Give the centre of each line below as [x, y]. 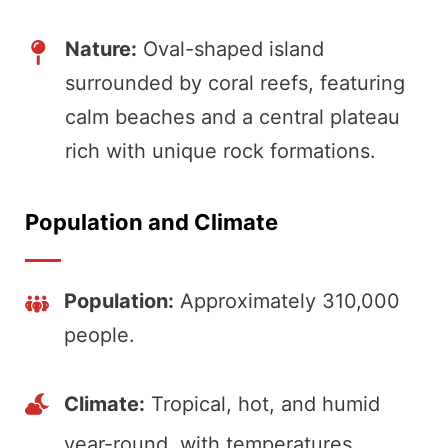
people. [99, 335]
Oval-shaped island [230, 49]
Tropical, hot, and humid [262, 404]
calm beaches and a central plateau [232, 117]
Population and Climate [151, 222]
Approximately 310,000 [287, 301]
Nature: [101, 49]
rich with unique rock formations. [220, 151]
